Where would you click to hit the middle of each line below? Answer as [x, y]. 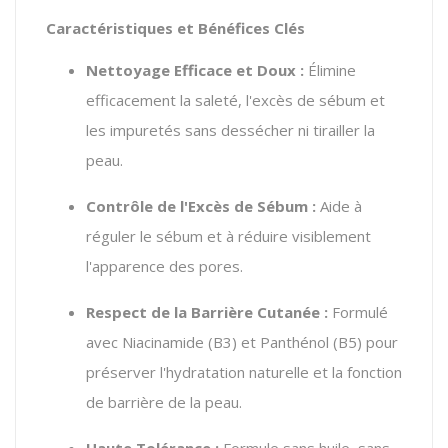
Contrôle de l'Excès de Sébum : [201, 205]
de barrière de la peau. [164, 401]
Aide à [339, 205]
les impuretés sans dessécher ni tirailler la [230, 129]
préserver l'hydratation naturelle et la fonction [244, 371]
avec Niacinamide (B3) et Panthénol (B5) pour [242, 341]
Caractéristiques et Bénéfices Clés [175, 27]
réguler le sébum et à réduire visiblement [228, 235]
